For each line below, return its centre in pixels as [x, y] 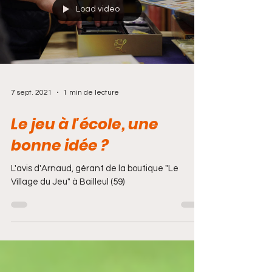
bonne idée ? [60, 145]
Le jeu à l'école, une [85, 124]
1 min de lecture [91, 92]
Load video [98, 9]
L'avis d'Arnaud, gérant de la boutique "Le [95, 168]
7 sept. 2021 [32, 92]
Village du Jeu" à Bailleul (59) [68, 182]
